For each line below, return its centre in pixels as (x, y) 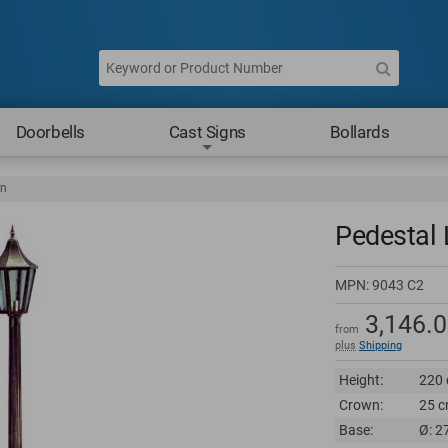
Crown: (361, 405)
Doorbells (50, 132)
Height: (361, 380)
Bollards (359, 132)
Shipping (380, 345)
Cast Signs (207, 132)
